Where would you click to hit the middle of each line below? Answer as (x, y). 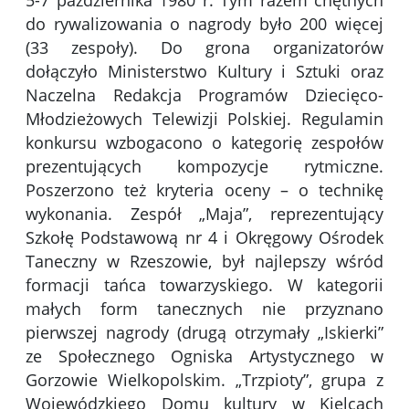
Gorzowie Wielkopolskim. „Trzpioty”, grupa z (204, 380)
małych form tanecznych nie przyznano (204, 309)
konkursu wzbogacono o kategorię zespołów (204, 143)
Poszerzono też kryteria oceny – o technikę (204, 190)
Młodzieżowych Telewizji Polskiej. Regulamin (204, 119)
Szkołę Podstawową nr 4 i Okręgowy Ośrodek (204, 238)
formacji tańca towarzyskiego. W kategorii (204, 285)
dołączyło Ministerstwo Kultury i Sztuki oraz (204, 72)
